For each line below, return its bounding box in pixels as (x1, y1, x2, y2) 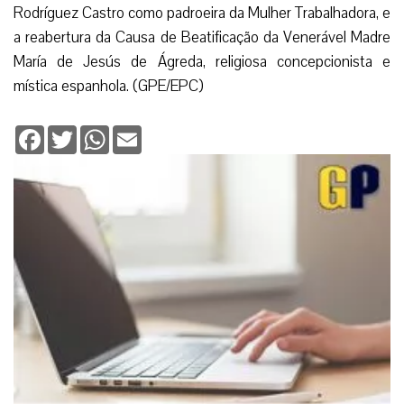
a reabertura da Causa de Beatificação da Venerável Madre (14, 26, 390, 48)
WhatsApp (109, 123, 170, 142)
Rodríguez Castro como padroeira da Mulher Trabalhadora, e (14, 2, 390, 23)
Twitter (77, 123, 117, 142)
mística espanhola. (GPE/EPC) (14, 75, 204, 96)
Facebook (44, 123, 100, 142)
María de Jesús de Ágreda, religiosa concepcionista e (14, 50, 390, 72)
